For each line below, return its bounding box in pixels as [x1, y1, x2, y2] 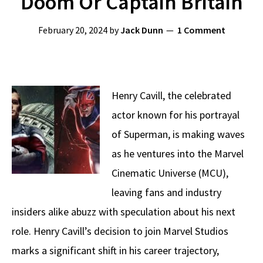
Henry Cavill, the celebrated [112, 89, 231, 102]
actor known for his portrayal [112, 108, 240, 122]
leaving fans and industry [112, 186, 221, 199]
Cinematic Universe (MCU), [112, 166, 228, 180]
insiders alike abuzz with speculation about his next [12, 205, 235, 218]
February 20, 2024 [38, 24, 107, 36]
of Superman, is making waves [112, 127, 245, 141]
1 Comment [177, 24, 225, 36]
